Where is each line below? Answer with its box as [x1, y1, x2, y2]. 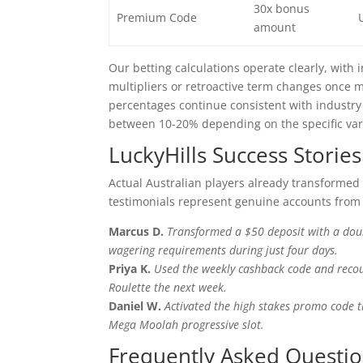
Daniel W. [109, 298, 162, 314]
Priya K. [109, 261, 152, 277]
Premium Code [116, 10, 197, 26]
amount [253, 19, 296, 36]
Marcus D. [109, 224, 164, 240]
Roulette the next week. [109, 280, 228, 296]
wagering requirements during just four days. [109, 242, 339, 258]
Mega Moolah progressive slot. [109, 317, 265, 333]
